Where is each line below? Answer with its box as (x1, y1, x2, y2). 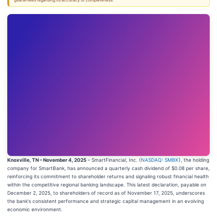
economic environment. (7, 206, 62, 212)
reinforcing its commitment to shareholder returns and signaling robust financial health (7, 173, 209, 179)
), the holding (179, 156, 209, 163)
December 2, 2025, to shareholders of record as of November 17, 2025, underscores (7, 189, 205, 196)
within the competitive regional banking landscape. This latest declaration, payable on (7, 181, 206, 187)
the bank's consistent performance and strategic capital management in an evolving (7, 198, 204, 204)
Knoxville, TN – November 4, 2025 (7, 156, 86, 163)
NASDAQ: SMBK (141, 156, 179, 163)
